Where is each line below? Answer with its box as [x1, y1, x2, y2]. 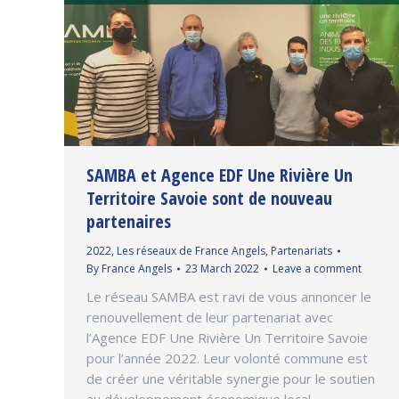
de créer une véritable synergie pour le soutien [86, 369, 375, 387]
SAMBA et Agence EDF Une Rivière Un [86, 162, 353, 187]
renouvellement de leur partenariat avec [86, 307, 333, 326]
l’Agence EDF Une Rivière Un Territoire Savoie [86, 328, 368, 346]
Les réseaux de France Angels [117, 242, 265, 258]
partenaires [86, 208, 171, 233]
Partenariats [271, 242, 332, 258]
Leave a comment [273, 260, 362, 276]
